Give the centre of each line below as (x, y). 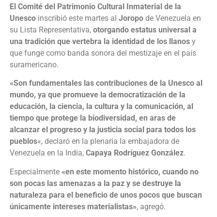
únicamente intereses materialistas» (73, 206)
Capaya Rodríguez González (135, 153)
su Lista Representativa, (51, 30)
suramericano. (34, 65)
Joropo (131, 18)
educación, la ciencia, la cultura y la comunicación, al (101, 107)
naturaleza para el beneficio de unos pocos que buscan (106, 195)
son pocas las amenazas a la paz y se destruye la (95, 183)
